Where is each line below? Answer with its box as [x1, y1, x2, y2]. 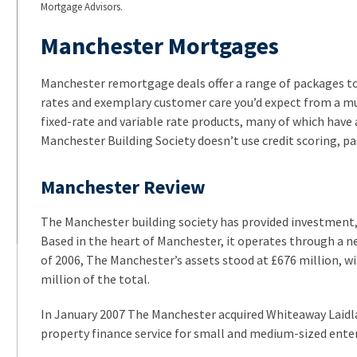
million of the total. [40, 270, 150, 287]
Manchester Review [40, 174, 206, 199]
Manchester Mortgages [40, 29, 279, 61]
